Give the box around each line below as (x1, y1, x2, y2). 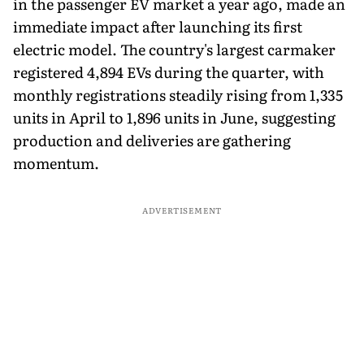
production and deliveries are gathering (13, 128, 291, 151)
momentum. (13, 151, 99, 174)
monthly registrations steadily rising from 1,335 (13, 83, 343, 106)
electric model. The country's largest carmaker (13, 37, 336, 60)
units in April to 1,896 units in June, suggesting (13, 106, 336, 128)
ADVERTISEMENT (141, 203, 223, 216)
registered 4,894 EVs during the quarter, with (13, 60, 324, 83)
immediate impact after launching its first (13, 15, 302, 37)
